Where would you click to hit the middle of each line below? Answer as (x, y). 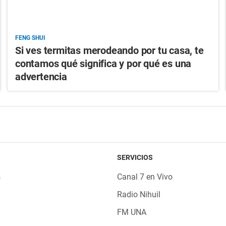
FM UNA (131, 212)
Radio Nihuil (138, 195)
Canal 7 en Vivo (145, 177)
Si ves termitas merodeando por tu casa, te (109, 51)
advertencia (41, 77)
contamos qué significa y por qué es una (103, 64)
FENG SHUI (30, 38)
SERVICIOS (135, 158)
